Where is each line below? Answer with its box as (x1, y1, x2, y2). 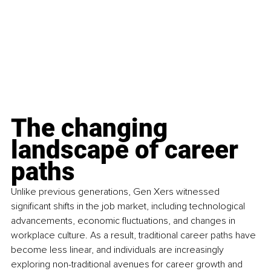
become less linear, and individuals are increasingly (11, 244, 226, 256)
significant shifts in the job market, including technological (11, 200, 247, 213)
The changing (11, 113, 174, 143)
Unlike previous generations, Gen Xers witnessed (11, 186, 222, 198)
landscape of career (11, 135, 244, 165)
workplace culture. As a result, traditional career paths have (11, 229, 258, 242)
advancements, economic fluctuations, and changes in (11, 215, 238, 227)
